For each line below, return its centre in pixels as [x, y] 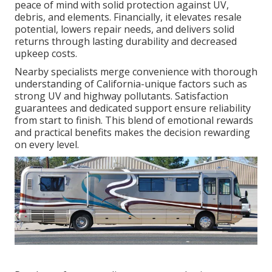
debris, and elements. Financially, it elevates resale [128, 17]
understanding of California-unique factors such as [131, 84]
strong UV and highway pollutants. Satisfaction [121, 96]
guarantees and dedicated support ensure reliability [133, 108]
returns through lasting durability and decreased [126, 42]
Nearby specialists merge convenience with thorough [136, 72]
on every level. [47, 145]
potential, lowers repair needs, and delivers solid [124, 29]
